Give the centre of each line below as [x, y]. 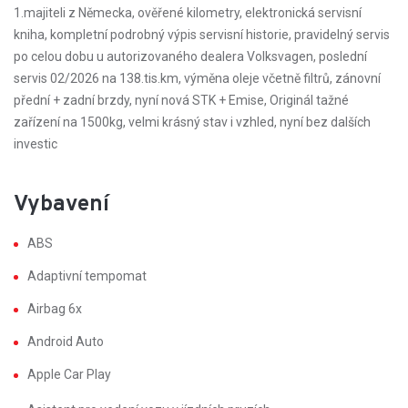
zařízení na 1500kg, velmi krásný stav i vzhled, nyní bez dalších [192, 122]
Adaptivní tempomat [87, 276]
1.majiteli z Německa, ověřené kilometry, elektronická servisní [188, 13]
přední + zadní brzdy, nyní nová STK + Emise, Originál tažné [181, 100]
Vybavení [61, 205]
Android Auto [66, 342]
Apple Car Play [69, 374]
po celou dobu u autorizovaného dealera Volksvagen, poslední [190, 56]
